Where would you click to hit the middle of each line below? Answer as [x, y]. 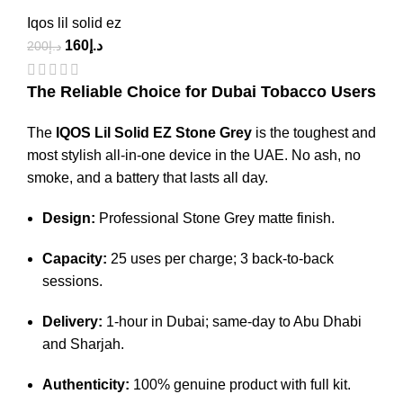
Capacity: [75, 258]
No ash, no [326, 155]
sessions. [72, 281]
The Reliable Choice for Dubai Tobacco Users [201, 91]
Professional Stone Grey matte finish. [215, 218]
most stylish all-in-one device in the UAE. [159, 155]
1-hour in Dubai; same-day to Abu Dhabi [232, 321]
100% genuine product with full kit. [240, 384]
